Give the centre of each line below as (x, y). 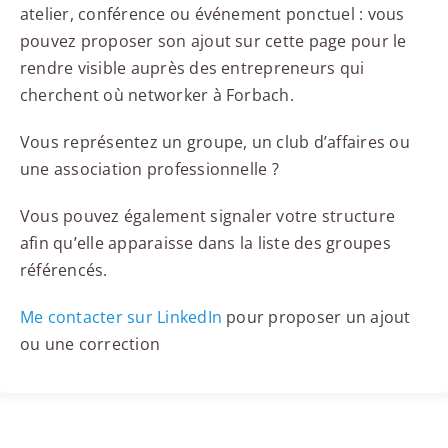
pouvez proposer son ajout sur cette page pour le (213, 41)
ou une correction (90, 344)
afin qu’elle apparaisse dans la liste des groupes (205, 243)
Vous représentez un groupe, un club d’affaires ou (214, 142)
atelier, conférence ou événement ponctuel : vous (212, 14)
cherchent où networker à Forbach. (156, 95)
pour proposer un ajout (316, 317)
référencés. (63, 270)
